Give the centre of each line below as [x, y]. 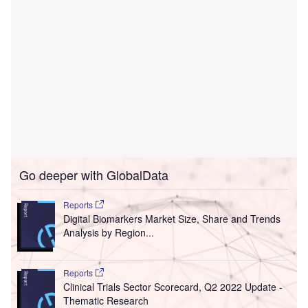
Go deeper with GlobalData [94, 174]
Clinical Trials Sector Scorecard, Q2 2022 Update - [173, 287]
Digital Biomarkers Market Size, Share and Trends [172, 218]
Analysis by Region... [108, 232]
